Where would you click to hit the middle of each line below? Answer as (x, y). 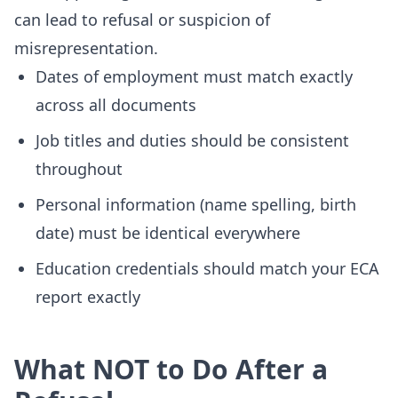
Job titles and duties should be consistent (192, 140)
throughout (79, 169)
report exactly (88, 297)
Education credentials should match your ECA (207, 268)
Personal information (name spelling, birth (196, 204)
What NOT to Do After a (171, 369)
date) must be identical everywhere (168, 233)
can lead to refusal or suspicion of (142, 20)
